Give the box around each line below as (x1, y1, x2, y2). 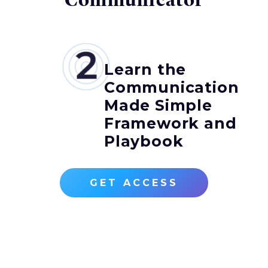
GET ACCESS (90, 177, 178, 189)
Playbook (104, 132, 184, 151)
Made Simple (104, 96, 212, 115)
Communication (104, 78, 239, 97)
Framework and (104, 114, 237, 133)
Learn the (104, 60, 187, 79)
